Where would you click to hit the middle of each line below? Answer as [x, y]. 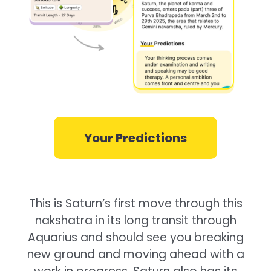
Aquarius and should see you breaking [135, 238]
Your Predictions [135, 138]
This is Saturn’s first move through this [135, 204]
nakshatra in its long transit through [135, 221]
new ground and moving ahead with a [135, 255]
